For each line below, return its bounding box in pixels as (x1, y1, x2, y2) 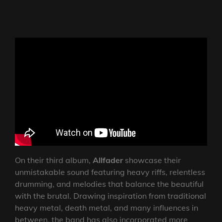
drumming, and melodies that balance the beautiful (15, 178, 204, 189)
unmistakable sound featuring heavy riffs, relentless (15, 166, 205, 177)
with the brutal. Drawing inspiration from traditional (15, 190, 206, 201)
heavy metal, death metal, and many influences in (15, 202, 198, 213)
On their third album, (15, 155, 93, 165)
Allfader (93, 155, 123, 165)
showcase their (123, 155, 181, 165)
